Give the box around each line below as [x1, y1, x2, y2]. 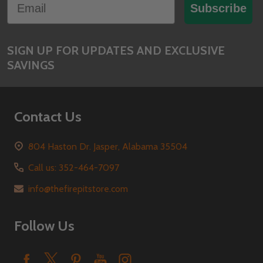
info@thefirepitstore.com [28, 183, 128, 194]
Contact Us [14, 107, 82, 125]
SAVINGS [7, 58, 55, 72]
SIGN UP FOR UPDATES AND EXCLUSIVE [7, 43, 225, 58]
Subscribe [190, 2, 247, 15]
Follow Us [14, 217, 75, 234]
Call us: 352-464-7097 [28, 161, 119, 173]
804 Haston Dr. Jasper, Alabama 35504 [28, 140, 187, 152]
